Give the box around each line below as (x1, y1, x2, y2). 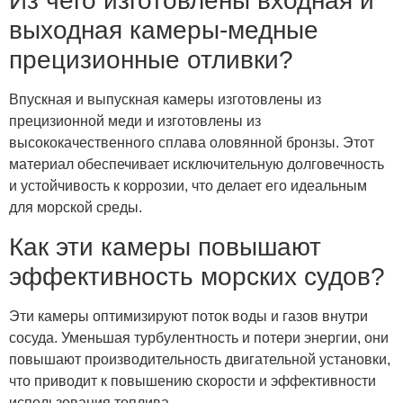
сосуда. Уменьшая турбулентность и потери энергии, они (9, 329, 389, 345)
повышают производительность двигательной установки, (9, 351, 390, 367)
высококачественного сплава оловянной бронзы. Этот (9, 135, 374, 151)
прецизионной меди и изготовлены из (9, 113, 261, 130)
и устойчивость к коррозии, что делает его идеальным (9, 178, 367, 194)
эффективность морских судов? (9, 262, 385, 291)
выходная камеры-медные (9, 16, 318, 45)
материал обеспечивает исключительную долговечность (9, 157, 384, 173)
